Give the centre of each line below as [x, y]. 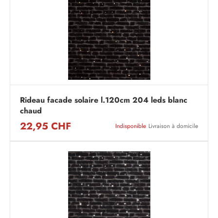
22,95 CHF [45, 126]
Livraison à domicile [173, 126]
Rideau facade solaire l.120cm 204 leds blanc [104, 100]
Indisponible [131, 126]
